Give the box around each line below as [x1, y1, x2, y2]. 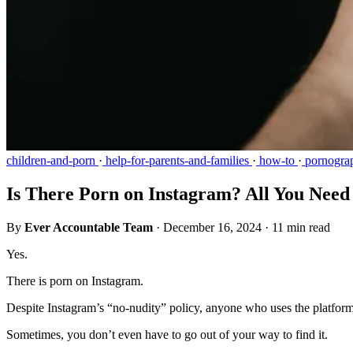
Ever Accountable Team [24, 221, 153, 235]
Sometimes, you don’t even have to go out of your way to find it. [6, 328, 331, 342]
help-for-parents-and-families [102, 154, 252, 168]
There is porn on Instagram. [6, 274, 143, 288]
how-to [256, 154, 298, 168]
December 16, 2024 [163, 221, 262, 235]
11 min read [272, 221, 330, 235]
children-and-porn [6, 154, 98, 168]
